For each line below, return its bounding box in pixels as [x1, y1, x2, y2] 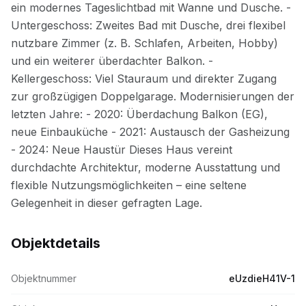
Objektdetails [11, 235, 100, 251]
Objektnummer [11, 273, 76, 284]
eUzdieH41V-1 [229, 273, 295, 284]
